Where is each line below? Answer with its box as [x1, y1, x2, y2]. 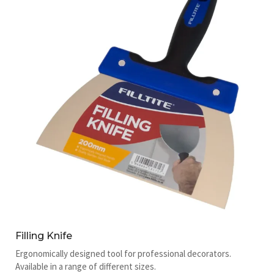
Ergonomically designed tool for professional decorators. [15, 247, 231, 259]
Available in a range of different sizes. [15, 260, 156, 272]
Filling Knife [15, 229, 72, 242]
